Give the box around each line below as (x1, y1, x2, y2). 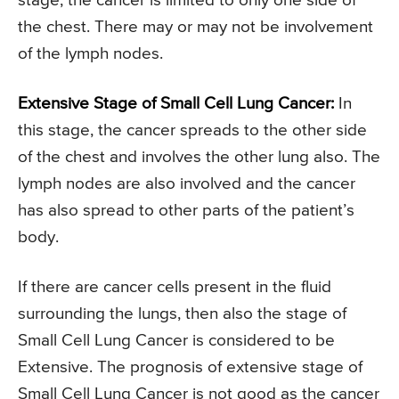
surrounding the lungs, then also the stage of (18, 305, 346, 322)
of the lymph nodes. (18, 45, 163, 62)
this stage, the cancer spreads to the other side (18, 121, 367, 139)
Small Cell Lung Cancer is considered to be (18, 331, 335, 349)
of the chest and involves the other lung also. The (18, 148, 380, 166)
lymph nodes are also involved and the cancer (18, 175, 355, 192)
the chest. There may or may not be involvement (18, 18, 373, 36)
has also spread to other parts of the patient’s (18, 201, 354, 219)
